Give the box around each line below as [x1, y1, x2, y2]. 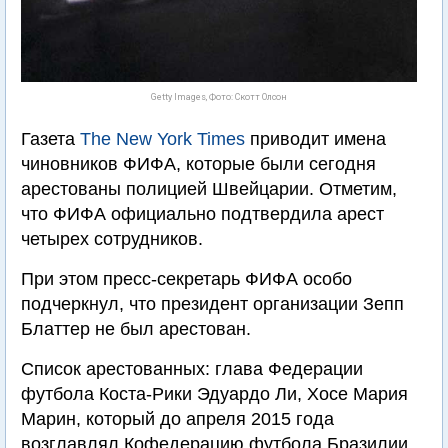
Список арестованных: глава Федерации [21, 359, 363, 379]
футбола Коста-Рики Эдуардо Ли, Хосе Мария [21, 384, 408, 404]
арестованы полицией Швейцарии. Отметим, [21, 179, 397, 199]
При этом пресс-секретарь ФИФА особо [21, 269, 352, 289]
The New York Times [80, 129, 245, 149]
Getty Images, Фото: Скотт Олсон [151, 92, 287, 102]
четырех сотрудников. [21, 229, 203, 249]
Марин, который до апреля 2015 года [21, 409, 334, 429]
